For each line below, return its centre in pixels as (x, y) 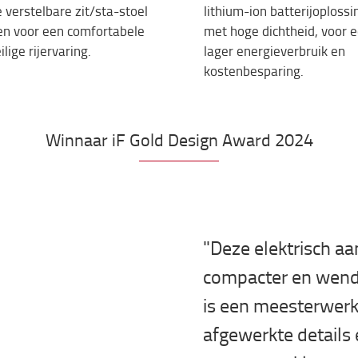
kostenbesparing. (254, 71)
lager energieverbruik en (274, 51)
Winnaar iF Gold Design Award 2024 (179, 140)
